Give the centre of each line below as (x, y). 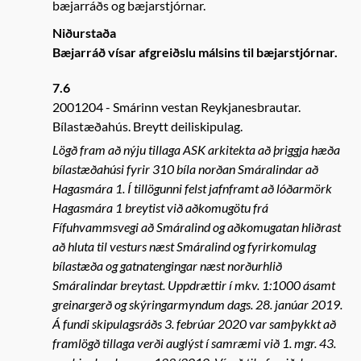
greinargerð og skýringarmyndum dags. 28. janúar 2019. (197, 304)
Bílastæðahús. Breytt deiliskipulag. (147, 126)
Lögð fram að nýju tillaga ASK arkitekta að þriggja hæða (196, 149)
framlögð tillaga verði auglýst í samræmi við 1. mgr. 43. (194, 343)
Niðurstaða (84, 33)
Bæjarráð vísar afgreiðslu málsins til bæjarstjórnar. (195, 52)
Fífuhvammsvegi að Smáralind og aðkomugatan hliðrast (197, 227)
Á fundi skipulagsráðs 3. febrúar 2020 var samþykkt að (194, 324)
